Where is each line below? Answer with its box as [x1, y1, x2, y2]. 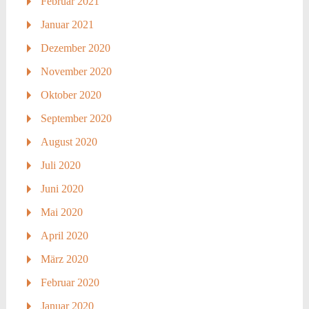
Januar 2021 [40, 19, 94, 31]
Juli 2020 [40, 159, 81, 172]
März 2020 [40, 253, 88, 266]
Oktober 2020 [40, 89, 101, 101]
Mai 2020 [40, 206, 83, 219]
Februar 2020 [40, 277, 99, 289]
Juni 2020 [40, 183, 83, 195]
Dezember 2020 [40, 42, 110, 54]
